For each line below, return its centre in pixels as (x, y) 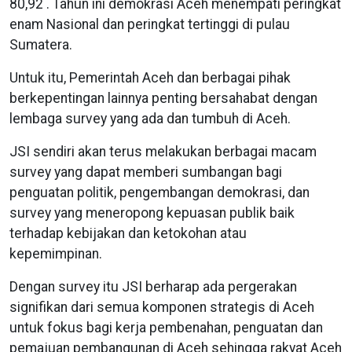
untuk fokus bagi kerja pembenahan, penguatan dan (166, 328)
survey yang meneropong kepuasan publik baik (152, 213)
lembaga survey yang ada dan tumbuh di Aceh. (152, 119)
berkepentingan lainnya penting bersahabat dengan (163, 99)
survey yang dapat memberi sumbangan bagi (146, 172)
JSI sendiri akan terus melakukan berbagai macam (163, 152)
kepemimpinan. (57, 254)
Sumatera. (42, 45)
